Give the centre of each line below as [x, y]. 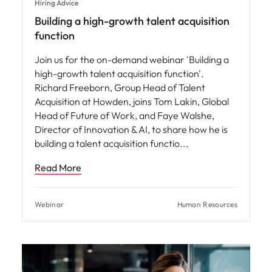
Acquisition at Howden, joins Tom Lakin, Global [132, 101]
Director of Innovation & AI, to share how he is [131, 129]
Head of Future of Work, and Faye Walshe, [124, 115]
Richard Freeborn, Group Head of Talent [120, 87]
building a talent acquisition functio [108, 143]
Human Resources [207, 204]
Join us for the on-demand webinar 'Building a [132, 59]
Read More [58, 167]
